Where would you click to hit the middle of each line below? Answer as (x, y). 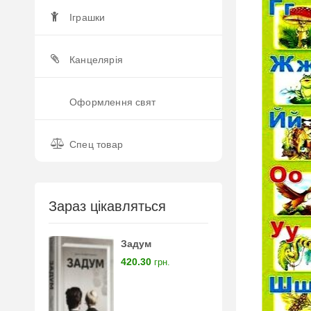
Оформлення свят (112, 102)
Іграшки (87, 17)
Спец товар (96, 144)
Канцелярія (96, 60)
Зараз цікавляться (107, 206)
